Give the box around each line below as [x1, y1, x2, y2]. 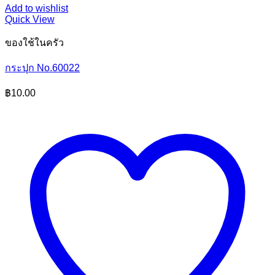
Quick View [5, 14, 55, 25]
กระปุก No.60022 [5, 63, 80, 73]
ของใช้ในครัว [5, 37, 64, 48]
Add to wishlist [5, 3, 68, 14]
